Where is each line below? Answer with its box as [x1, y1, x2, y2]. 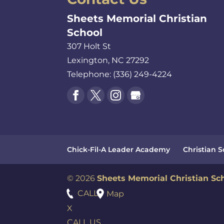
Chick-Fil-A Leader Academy [67, 144, 170, 154]
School [67, 26, 103, 38]
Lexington [67, 55, 108, 65]
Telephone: [67, 69, 113, 79]
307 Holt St [67, 41, 111, 51]
